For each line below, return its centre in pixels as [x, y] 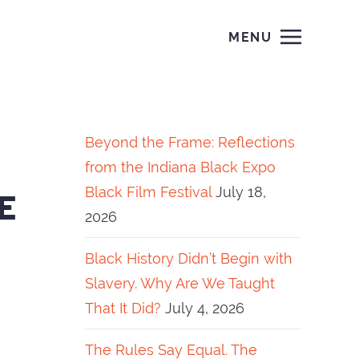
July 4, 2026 [205, 308]
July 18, [241, 192]
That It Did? [123, 308]
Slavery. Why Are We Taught [180, 283]
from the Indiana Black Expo [180, 167]
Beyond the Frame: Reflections [190, 142]
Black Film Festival [148, 192]
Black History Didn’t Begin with [189, 258]
